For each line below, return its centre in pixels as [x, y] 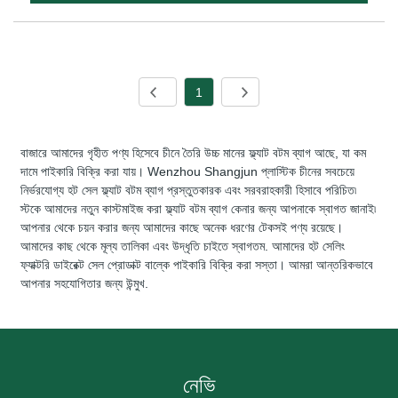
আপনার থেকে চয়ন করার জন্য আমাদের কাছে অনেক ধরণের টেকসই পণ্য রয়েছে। [182, 228]
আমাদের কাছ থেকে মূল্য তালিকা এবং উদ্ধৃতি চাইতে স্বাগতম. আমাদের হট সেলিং [183, 247]
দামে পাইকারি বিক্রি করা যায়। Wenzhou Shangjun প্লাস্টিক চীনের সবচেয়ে [188, 172]
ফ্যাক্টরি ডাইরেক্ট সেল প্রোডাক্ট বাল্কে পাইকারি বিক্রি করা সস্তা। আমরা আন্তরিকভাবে [197, 265]
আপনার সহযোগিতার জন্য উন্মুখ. [85, 284]
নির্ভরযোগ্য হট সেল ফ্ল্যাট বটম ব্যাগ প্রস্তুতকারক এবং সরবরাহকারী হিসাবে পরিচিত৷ [189, 191]
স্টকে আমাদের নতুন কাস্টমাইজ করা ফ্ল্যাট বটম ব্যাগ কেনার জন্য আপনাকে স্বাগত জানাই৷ [199, 209]
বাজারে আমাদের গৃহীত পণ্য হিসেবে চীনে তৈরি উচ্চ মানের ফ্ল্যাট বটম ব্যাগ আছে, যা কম [194, 153]
